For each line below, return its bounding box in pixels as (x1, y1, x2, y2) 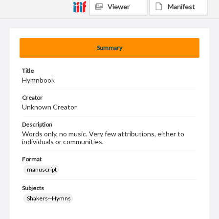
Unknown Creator (22, 103, 77, 111)
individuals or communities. (22, 137, 104, 146)
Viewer (108, 2, 130, 11)
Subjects (22, 184, 44, 192)
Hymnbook (22, 76, 55, 84)
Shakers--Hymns (27, 195, 71, 202)
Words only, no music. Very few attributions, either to (22, 130, 184, 138)
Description (22, 121, 52, 128)
